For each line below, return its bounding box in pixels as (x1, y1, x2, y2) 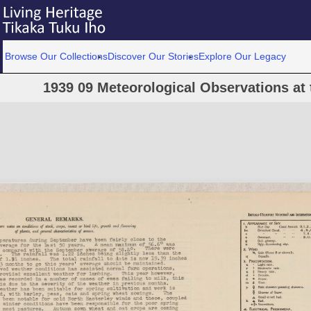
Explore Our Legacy (199, 51, 287, 62)
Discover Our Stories (108, 51, 199, 62)
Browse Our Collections (5, 51, 108, 62)
